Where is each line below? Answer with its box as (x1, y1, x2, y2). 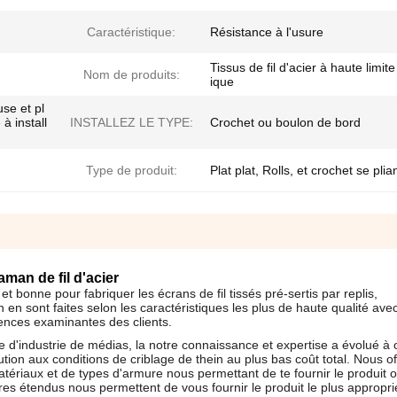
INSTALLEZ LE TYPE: (69, 115, 193, 129)
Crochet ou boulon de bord (210, 115, 361, 129)
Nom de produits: (82, 67, 180, 82)
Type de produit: (85, 163, 177, 177)
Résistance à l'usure (210, 25, 323, 39)
